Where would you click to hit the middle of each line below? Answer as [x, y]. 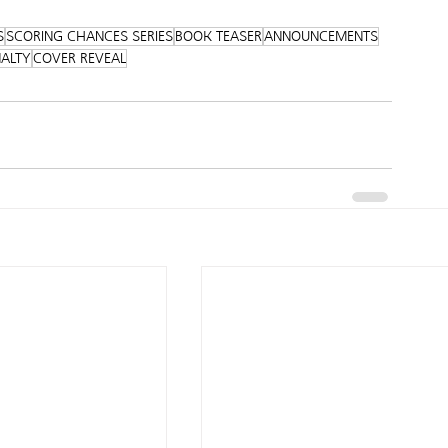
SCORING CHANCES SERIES [89, 36]
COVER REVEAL [79, 58]
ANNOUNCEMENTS [320, 36]
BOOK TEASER [218, 36]
